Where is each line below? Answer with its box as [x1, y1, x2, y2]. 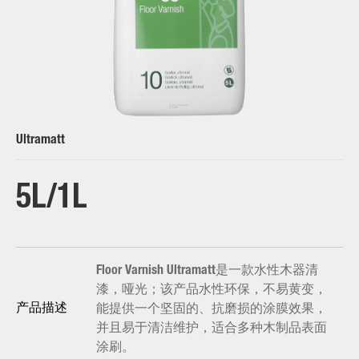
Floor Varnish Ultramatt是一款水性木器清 [96, 263, 318, 277]
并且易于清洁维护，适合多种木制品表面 [96, 321, 327, 335]
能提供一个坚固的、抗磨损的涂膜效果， [96, 301, 327, 316]
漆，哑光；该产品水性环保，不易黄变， [96, 282, 327, 296]
